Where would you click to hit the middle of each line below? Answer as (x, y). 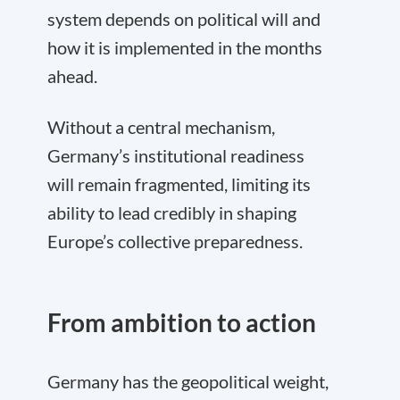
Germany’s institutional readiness (176, 155)
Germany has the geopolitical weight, (188, 381)
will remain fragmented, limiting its (179, 184)
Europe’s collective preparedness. (175, 241)
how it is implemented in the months (185, 47)
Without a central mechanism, (161, 127)
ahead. (72, 76)
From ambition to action (182, 322)
